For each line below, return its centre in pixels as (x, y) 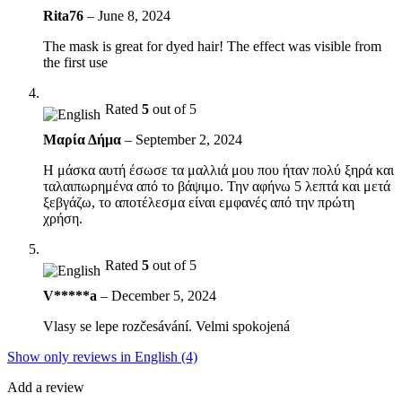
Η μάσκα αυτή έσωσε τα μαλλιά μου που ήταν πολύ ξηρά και (218, 170)
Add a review (46, 388)
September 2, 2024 (189, 140)
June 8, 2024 (134, 16)
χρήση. (63, 219)
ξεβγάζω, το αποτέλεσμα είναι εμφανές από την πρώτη (199, 203)
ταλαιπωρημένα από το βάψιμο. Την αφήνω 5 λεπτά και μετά (217, 187)
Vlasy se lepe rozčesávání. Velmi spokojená (166, 327)
